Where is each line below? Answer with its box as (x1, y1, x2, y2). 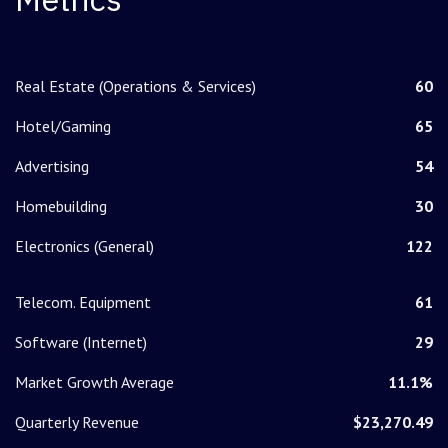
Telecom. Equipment (15, 292, 151, 313)
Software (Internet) (15, 332, 147, 353)
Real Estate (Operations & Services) (15, 76, 256, 97)
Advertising (15, 156, 89, 177)
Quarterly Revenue (15, 412, 139, 433)
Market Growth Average (15, 372, 174, 393)
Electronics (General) (15, 236, 154, 257)
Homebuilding (15, 196, 107, 217)
